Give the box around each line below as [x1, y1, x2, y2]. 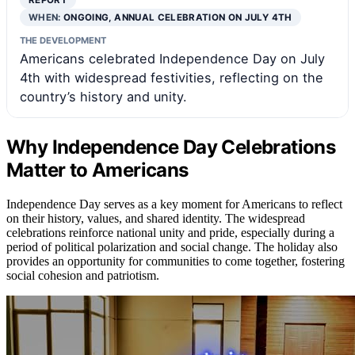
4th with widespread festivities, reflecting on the [20, 70, 323, 86]
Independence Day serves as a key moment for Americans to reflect [6, 197, 342, 211]
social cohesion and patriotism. [6, 268, 159, 282]
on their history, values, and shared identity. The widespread [6, 211, 305, 225]
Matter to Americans [6, 158, 189, 182]
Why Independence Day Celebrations [6, 136, 336, 159]
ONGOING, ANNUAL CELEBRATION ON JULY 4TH [63, 12, 292, 24]
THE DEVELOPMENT [20, 35, 106, 47]
